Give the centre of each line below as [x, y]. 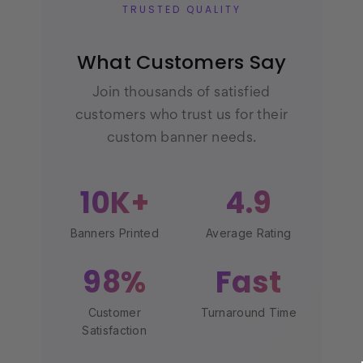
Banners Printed [114, 233]
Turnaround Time [248, 312]
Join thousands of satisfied [181, 93]
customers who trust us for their [181, 115]
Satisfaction [115, 330]
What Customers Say [181, 62]
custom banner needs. [181, 138]
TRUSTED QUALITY [181, 11]
